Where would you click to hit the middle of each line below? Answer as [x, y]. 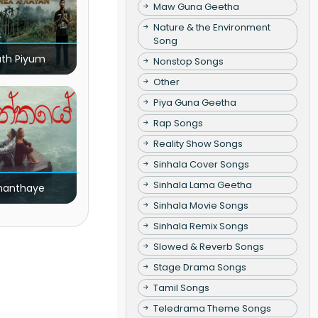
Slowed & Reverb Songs [208, 246]
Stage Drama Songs [199, 267]
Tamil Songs [181, 287]
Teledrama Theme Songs [212, 308]
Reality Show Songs [198, 143]
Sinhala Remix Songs [201, 226]
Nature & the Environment [212, 27]
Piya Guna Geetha [194, 102]
